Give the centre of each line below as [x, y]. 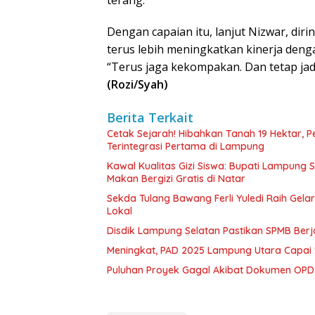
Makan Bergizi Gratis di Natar [176, 179]
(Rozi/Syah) [137, 84]
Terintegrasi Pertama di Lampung [186, 146]
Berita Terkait [150, 117]
